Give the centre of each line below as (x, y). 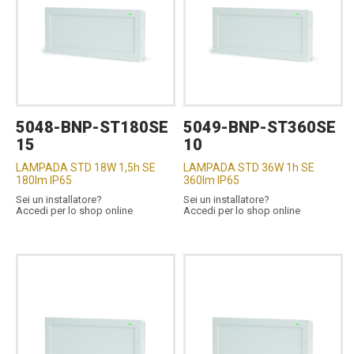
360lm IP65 (212, 180)
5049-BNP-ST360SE (260, 127)
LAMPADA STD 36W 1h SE (249, 167)
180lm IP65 (44, 180)
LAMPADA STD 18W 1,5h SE (86, 167)
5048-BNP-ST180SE (92, 127)
